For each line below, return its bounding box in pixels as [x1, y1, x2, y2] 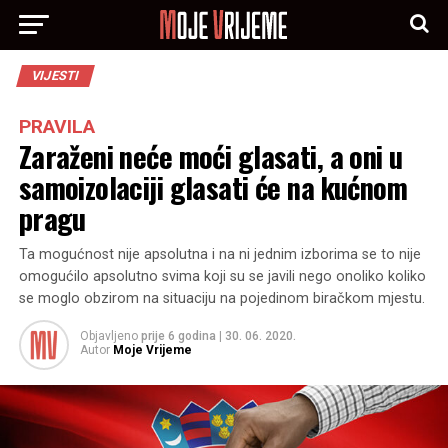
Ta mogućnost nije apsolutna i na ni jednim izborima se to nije [18, 246, 421, 263]
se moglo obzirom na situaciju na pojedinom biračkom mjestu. [18, 290, 425, 307]
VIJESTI [29, 68, 81, 83]
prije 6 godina [140, 329, 216, 343]
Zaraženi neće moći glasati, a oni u [18, 135, 403, 177]
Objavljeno [79, 329, 138, 343]
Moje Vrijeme [112, 343, 192, 357]
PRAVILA [18, 115, 95, 138]
